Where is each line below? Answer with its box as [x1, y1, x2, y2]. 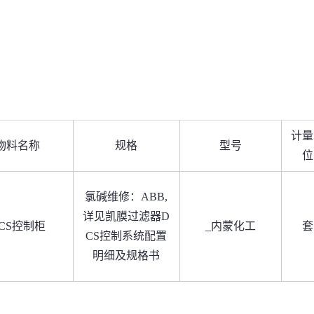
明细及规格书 [93, 250, 160, 261]
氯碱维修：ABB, [85, 191, 168, 203]
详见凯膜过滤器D [83, 210, 170, 222]
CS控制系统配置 [86, 230, 167, 242]
